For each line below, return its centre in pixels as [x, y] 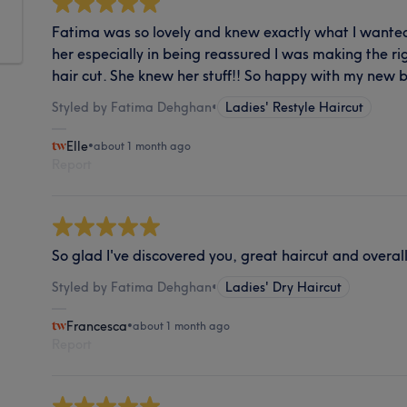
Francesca [97, 326]
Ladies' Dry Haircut [284, 287]
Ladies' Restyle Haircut [295, 107]
